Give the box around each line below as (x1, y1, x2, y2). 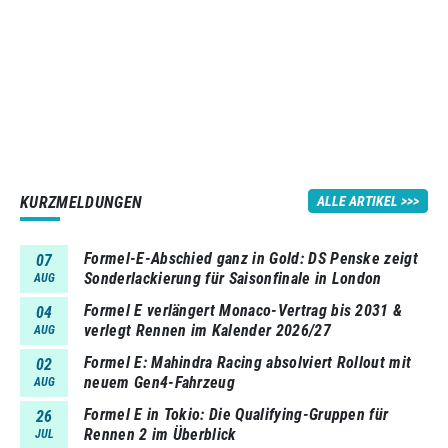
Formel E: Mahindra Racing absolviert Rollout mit (84, 353, 412, 373)
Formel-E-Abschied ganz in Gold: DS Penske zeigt (84, 249, 419, 269)
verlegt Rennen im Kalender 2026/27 (84, 321, 331, 341)
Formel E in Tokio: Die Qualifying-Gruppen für (84, 405, 389, 425)
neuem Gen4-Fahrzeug (84, 373, 236, 393)
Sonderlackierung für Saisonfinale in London (84, 269, 382, 289)
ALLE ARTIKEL (317, 193, 398, 210)
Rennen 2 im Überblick (84, 425, 237, 445)
